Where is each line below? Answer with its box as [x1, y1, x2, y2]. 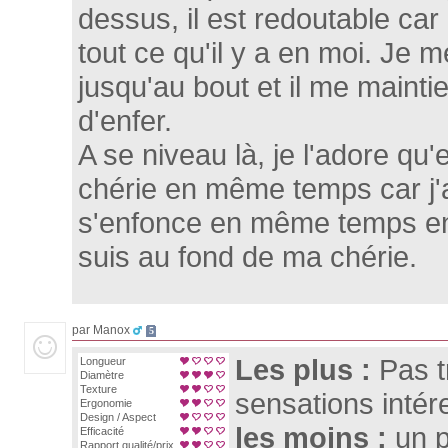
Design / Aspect [80, 411, 156, 423]
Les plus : [235, 353, 379, 386]
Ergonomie [80, 397, 132, 409]
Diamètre [80, 369, 124, 381]
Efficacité [80, 425, 124, 437]
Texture [80, 383, 117, 395]
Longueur [80, 355, 126, 367]
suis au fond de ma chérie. [78, 240, 417, 273]
